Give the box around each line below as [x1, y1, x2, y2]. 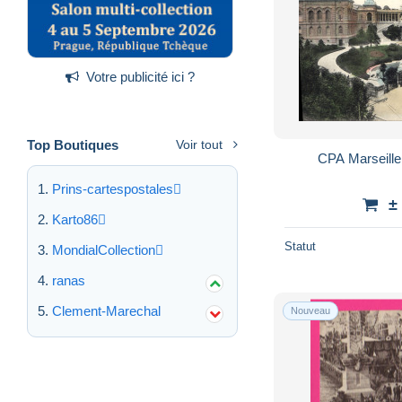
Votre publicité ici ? [86, 68, 195, 84]
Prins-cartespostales [52, 180, 173, 197]
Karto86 [52, 211, 98, 227]
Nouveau [291, 304, 330, 316]
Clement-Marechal [52, 302, 161, 319]
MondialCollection [52, 241, 155, 258]
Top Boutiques [27, 136, 118, 153]
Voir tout [176, 136, 223, 152]
